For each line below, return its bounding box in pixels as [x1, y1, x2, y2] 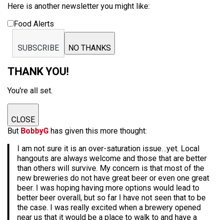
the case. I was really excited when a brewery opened [17, 203, 201, 212]
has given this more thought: [51, 126, 147, 136]
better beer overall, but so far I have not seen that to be [17, 193, 206, 202]
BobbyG [21, 126, 51, 136]
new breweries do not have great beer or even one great [17, 173, 209, 183]
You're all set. [7, 86, 53, 95]
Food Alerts [14, 19, 54, 28]
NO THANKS [68, 43, 111, 53]
